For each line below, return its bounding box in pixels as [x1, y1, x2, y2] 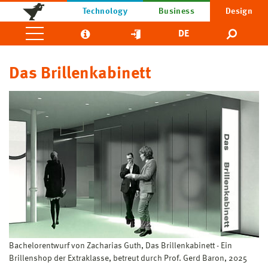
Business [158, 7, 195, 16]
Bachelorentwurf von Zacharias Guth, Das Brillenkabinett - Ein [9, 241, 232, 250]
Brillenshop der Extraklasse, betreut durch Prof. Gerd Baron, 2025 [9, 254, 247, 263]
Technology [82, 7, 128, 16]
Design [225, 7, 253, 16]
